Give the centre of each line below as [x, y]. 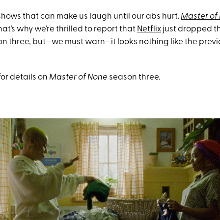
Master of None [78, 77]
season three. [134, 77]
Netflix [149, 29]
